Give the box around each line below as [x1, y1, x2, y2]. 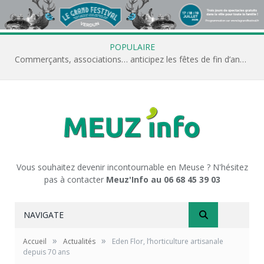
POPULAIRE [109, 41, 155, 52]
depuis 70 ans [23, 246, 70, 257]
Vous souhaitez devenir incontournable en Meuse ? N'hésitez [16, 161, 248, 173]
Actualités [63, 236, 95, 246]
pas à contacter [44, 173, 106, 185]
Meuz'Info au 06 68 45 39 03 [105, 173, 220, 185]
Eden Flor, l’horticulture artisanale [112, 236, 223, 246]
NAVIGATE [24, 209, 64, 220]
